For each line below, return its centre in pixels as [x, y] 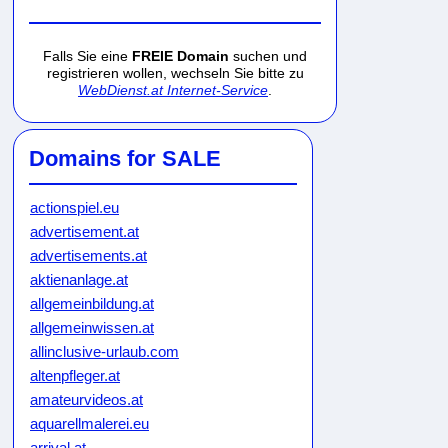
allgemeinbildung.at [92, 303]
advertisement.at [84, 231]
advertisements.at [88, 255]
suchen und [268, 56]
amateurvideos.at [86, 399]
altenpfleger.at [75, 375]
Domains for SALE [125, 158]
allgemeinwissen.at [92, 327]
